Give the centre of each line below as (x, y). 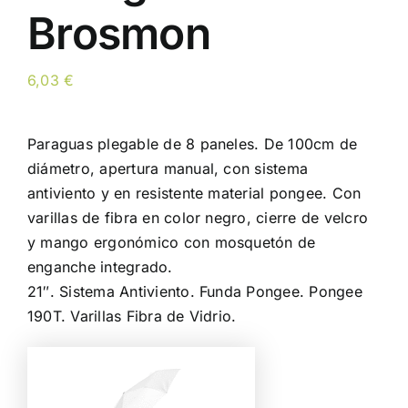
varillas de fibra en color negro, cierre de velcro (198, 217)
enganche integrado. (100, 266)
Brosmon (119, 33)
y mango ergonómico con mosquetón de (172, 242)
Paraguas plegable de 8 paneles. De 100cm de (193, 143)
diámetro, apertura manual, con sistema (168, 168)
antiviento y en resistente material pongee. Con (194, 193)
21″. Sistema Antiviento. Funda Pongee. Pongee (195, 291)
